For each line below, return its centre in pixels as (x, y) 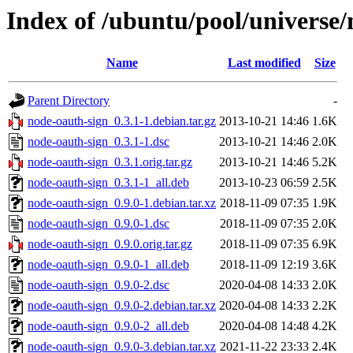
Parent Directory (69, 101)
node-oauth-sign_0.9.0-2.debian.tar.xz (122, 306)
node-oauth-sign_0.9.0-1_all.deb (108, 265)
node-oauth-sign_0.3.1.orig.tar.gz (110, 162)
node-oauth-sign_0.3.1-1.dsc (98, 142)
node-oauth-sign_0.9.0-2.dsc (98, 285)
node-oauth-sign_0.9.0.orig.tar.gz (110, 244)
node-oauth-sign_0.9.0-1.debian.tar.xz (122, 203)
